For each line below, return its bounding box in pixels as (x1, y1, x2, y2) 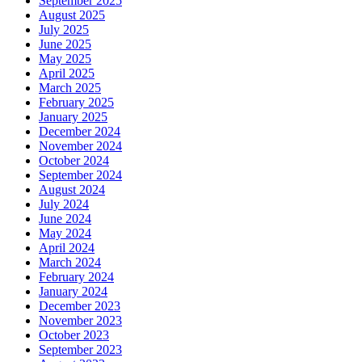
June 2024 (39, 212, 91, 226)
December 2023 (39, 299, 120, 314)
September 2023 (39, 343, 122, 357)
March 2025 (39, 81, 101, 95)
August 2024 (39, 183, 105, 197)
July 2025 (39, 23, 89, 37)
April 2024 (39, 241, 95, 255)
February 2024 (39, 270, 114, 284)
